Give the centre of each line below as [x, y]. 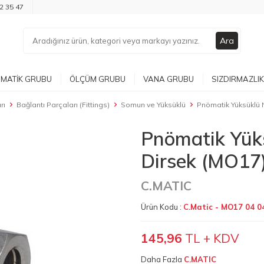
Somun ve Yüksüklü [153, 105]
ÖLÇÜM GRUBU [98, 79]
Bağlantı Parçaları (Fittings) [63, 105]
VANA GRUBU [169, 79]
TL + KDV [211, 238]
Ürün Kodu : [162, 207]
